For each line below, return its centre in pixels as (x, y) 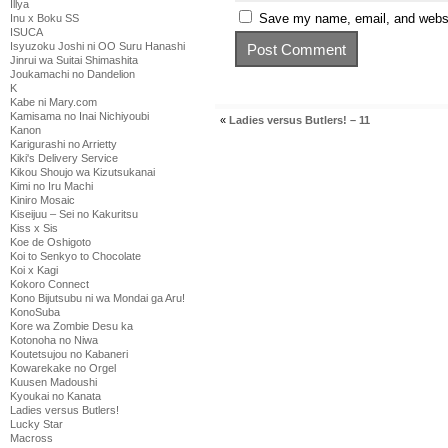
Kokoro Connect (49, 284)
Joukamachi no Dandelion (72, 74)
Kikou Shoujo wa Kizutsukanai (82, 172)
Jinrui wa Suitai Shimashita (74, 60)
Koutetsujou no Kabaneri (69, 354)
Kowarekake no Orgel (63, 368)
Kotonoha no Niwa (54, 340)
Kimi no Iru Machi (51, 186)
